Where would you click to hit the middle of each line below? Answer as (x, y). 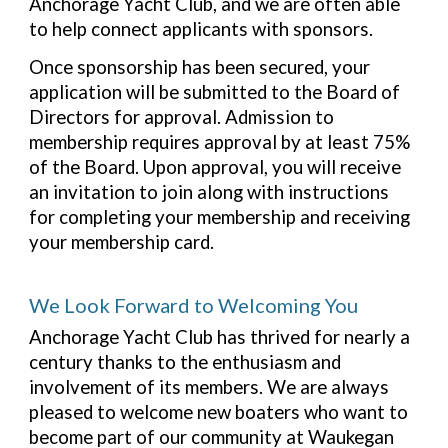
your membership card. (122, 241)
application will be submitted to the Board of (215, 91)
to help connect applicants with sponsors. (201, 28)
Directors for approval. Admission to (182, 116)
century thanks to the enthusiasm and (185, 361)
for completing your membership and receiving (220, 216)
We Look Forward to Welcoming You (194, 305)
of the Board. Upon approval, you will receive (215, 166)
